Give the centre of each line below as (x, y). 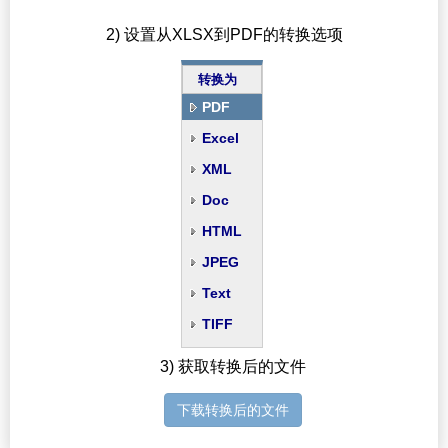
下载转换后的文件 (232, 410)
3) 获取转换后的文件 (232, 367)
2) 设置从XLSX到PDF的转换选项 (224, 34)
